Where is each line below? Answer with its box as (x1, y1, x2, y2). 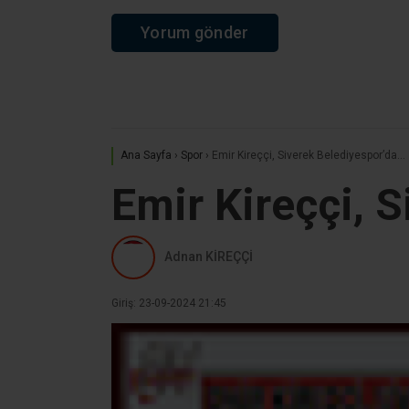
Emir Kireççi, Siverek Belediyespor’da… (212, 148, 405, 162)
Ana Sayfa (121, 148, 172, 162)
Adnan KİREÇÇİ (164, 249, 253, 265)
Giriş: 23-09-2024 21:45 (111, 296, 226, 309)
